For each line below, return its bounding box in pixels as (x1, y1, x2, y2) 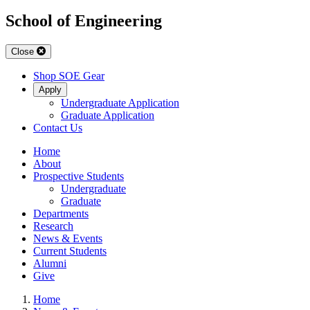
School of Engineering (6, 12, 162, 30)
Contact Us (33, 122, 82, 134)
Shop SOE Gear (33, 70, 104, 82)
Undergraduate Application (61, 97, 179, 109)
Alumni (33, 257, 66, 270)
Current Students (33, 245, 107, 257)
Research (33, 220, 73, 232)
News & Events (33, 232, 102, 245)
